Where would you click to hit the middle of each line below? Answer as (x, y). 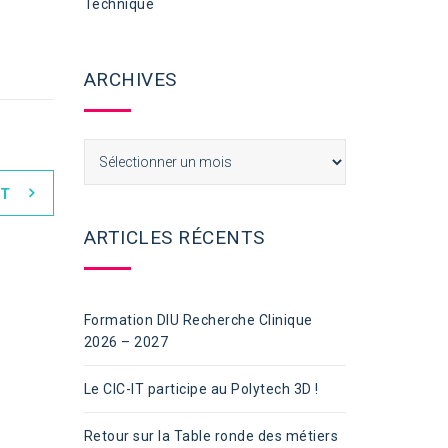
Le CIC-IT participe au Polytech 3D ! (201, 389)
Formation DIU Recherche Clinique (198, 320)
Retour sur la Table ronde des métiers (210, 436)
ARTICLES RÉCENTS (174, 237)
